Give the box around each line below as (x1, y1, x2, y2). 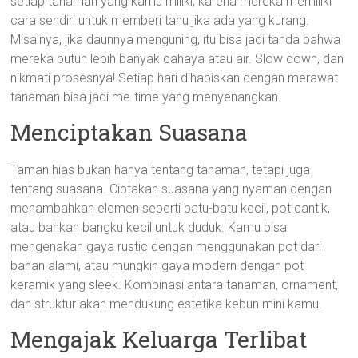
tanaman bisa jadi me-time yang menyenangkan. (10, 89, 282, 105)
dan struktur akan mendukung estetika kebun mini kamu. (10, 296, 323, 312)
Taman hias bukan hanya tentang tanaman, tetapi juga (10, 162, 311, 177)
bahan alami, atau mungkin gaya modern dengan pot (10, 258, 304, 273)
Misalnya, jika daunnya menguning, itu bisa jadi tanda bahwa (10, 32, 341, 47)
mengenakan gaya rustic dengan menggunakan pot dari (10, 239, 322, 254)
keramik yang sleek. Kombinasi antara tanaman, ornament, (10, 277, 339, 292)
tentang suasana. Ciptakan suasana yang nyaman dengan (10, 181, 332, 197)
